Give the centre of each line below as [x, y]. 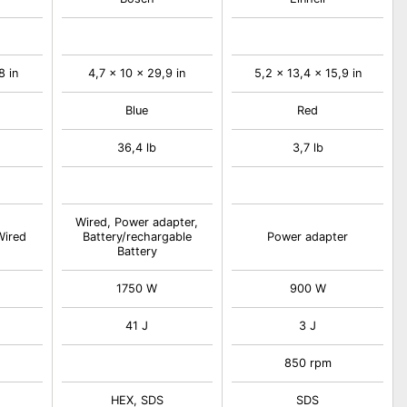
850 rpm [308, 363]
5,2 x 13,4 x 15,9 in [308, 73]
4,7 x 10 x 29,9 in [137, 73]
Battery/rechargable [137, 237]
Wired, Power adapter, [137, 222]
